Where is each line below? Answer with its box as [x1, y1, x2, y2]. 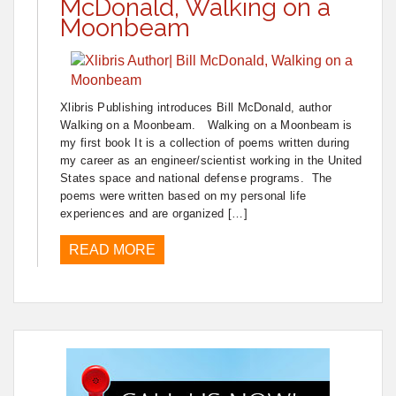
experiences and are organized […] [60, 206, 247, 220]
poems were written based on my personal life [60, 188, 307, 202]
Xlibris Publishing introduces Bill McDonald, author [60, 100, 332, 114]
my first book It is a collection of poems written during [60, 135, 350, 149]
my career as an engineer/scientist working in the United [60, 153, 362, 167]
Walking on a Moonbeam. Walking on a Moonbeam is [60, 118, 353, 132]
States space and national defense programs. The [60, 171, 332, 185]
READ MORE [69, 241, 156, 257]
